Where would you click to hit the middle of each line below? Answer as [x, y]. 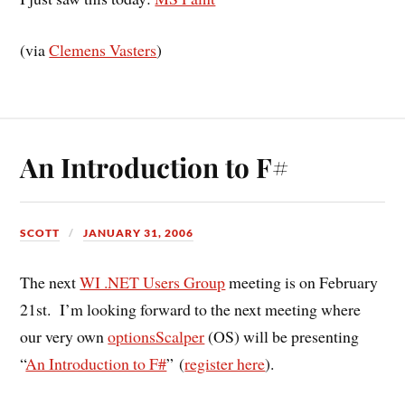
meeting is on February [302, 283]
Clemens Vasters [103, 50]
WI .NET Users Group [153, 283]
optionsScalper [156, 337]
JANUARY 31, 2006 [139, 233]
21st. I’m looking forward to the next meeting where [191, 310]
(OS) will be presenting [282, 337]
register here [225, 364]
